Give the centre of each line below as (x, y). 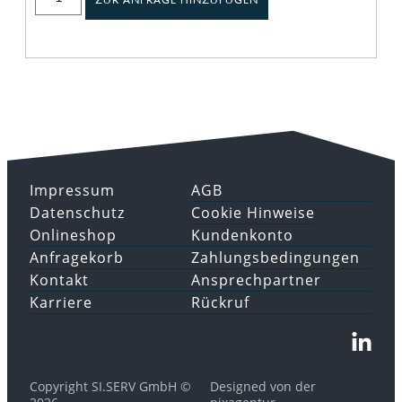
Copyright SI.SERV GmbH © (110, 386)
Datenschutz (77, 212)
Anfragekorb (77, 257)
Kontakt (59, 280)
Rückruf (220, 302)
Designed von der (262, 386)
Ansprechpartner (256, 280)
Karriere (61, 302)
